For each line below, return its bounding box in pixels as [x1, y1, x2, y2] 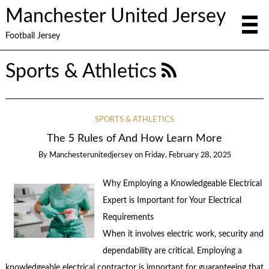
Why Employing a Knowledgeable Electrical [102, 180, 262, 189]
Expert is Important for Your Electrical [102, 196, 241, 205]
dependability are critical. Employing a [102, 247, 242, 256]
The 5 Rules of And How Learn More [47, 133, 222, 144]
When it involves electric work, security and [102, 230, 264, 239]
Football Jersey [5, 31, 60, 40]
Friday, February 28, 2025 [144, 151, 231, 159]
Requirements [102, 213, 154, 222]
